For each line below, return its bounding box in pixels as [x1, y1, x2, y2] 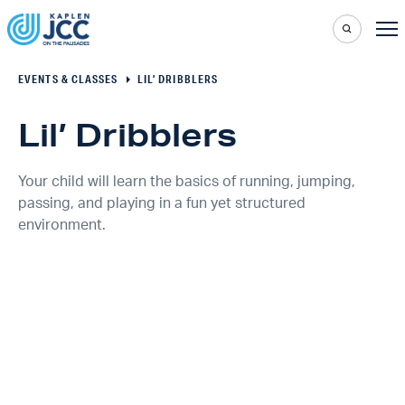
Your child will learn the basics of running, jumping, [18, 174, 355, 189]
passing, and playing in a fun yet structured [18, 196, 306, 211]
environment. [18, 218, 106, 232]
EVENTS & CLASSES [18, 71, 118, 87]
